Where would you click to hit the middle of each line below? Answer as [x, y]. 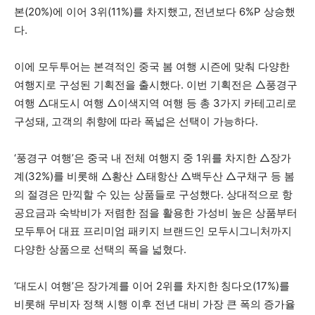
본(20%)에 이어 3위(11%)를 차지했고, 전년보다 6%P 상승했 [155, 12]
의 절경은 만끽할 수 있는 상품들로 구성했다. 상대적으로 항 [153, 195]
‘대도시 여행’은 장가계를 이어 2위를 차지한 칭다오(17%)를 [152, 286]
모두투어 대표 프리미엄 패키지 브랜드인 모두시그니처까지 [153, 231]
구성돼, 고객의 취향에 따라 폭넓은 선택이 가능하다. [136, 122]
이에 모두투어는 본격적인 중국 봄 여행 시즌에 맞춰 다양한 [152, 67]
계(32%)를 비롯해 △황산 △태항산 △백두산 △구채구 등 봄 [154, 176]
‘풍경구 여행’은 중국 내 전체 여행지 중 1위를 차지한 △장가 [153, 158]
